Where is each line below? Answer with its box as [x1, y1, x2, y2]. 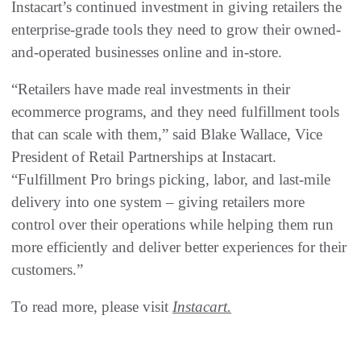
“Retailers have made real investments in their [11, 81, 290, 98]
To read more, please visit [11, 298, 172, 316]
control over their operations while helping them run [11, 216, 334, 234]
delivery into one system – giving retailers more [11, 193, 305, 211]
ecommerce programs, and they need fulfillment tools [11, 103, 339, 121]
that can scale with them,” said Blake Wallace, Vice [11, 126, 322, 143]
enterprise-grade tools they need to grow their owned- [11, 21, 341, 39]
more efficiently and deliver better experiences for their [11, 239, 346, 256]
